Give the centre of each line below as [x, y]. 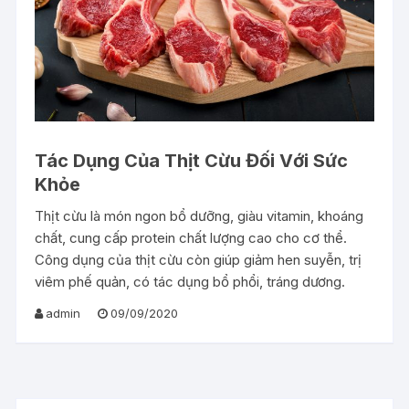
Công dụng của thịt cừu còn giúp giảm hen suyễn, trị [199, 259]
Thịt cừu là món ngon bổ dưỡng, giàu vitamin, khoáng [199, 215]
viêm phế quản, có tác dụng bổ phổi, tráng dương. [190, 281]
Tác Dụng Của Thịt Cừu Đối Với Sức [192, 160]
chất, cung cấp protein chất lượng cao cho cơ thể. [191, 237]
